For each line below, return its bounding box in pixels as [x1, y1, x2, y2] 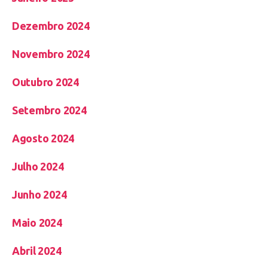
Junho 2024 [12, 188, 67, 201]
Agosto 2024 [12, 132, 75, 145]
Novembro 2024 [12, 48, 90, 60]
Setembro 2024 [12, 104, 87, 117]
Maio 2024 [12, 217, 62, 229]
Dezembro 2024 [12, 20, 90, 32]
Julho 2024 [12, 160, 64, 173]
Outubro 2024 [12, 76, 79, 89]
